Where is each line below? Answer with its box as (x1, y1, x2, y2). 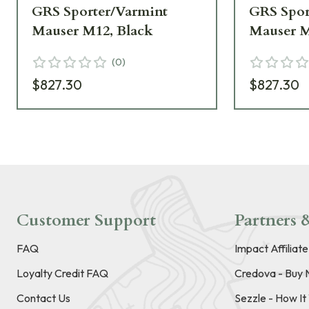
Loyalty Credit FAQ (17, 266, 108, 281)
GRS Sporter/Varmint (32, 2, 168, 21)
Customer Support (17, 209, 156, 232)
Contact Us (17, 291, 70, 306)
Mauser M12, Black (32, 21, 153, 41)
